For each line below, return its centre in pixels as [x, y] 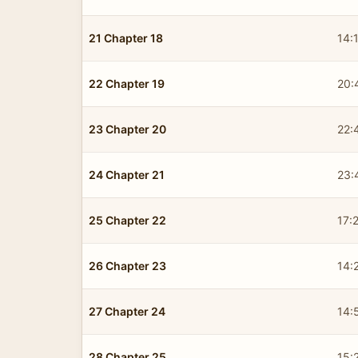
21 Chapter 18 [126, 38]
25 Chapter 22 [127, 220]
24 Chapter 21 [127, 174]
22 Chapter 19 [127, 83]
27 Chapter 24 [127, 311]
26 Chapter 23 [127, 265]
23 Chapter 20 [127, 129]
